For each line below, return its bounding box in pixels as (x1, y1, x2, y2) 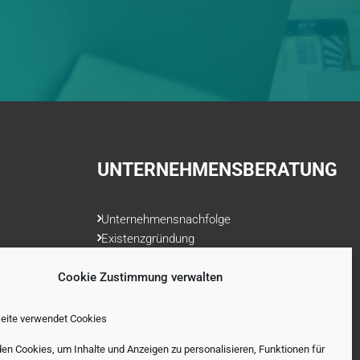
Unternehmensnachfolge (101, 212, 231, 227)
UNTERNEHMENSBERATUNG (97, 159, 337, 181)
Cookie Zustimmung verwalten (58, 270, 223, 284)
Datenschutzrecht (101, 309, 195, 323)
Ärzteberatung (101, 251, 175, 265)
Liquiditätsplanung (101, 270, 196, 284)
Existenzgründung (101, 231, 194, 246)
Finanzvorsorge (101, 328, 181, 342)
